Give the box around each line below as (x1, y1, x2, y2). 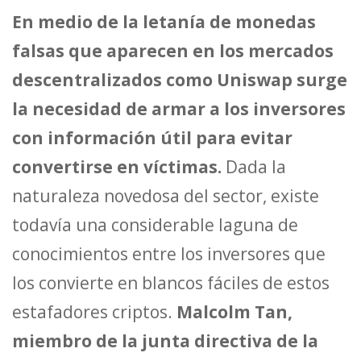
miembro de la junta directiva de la (12, 329, 318, 352)
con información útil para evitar (12, 126, 293, 149)
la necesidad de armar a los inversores (12, 97, 346, 120)
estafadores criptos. (12, 300, 176, 323)
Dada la (226, 155, 286, 178)
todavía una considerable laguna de (12, 213, 298, 236)
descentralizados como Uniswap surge (12, 68, 347, 91)
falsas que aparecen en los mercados (12, 39, 334, 62)
